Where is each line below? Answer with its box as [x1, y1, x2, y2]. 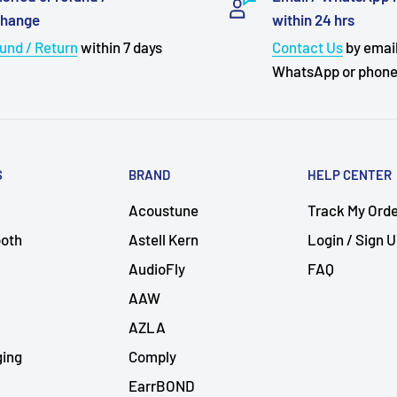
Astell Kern [128, 230, 198, 249]
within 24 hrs [272, 11, 354, 29]
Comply [128, 347, 176, 366]
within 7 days [77, 38, 162, 57]
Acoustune [128, 201, 198, 220]
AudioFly [128, 260, 185, 278]
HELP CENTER [307, 167, 392, 183]
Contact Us [272, 38, 343, 57]
